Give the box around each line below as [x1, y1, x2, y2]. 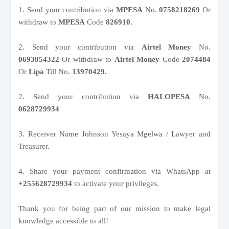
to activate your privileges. [72, 179, 159, 188]
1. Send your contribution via [18, 5, 116, 14]
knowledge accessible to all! [18, 216, 110, 225]
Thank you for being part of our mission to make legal [18, 204, 211, 213]
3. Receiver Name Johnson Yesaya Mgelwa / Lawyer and [18, 129, 211, 138]
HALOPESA [147, 92, 190, 101]
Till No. [46, 67, 70, 76]
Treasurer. [18, 142, 50, 150]
